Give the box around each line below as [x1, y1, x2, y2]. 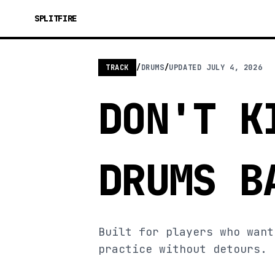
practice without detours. [98, 242, 267, 256]
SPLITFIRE [34, 13, 77, 24]
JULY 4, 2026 [206, 63, 263, 72]
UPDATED [169, 63, 207, 72]
